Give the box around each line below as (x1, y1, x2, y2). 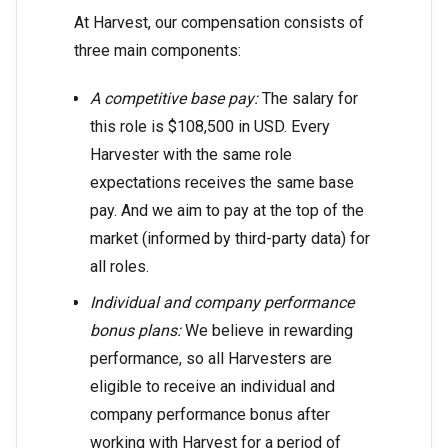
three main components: (74, 41, 241, 61)
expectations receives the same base (90, 173, 354, 193)
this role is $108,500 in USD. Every (90, 117, 330, 137)
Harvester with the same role (90, 145, 292, 165)
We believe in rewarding (185, 321, 353, 341)
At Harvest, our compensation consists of (74, 13, 364, 33)
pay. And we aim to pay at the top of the (90, 201, 364, 221)
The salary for (258, 89, 358, 109)
